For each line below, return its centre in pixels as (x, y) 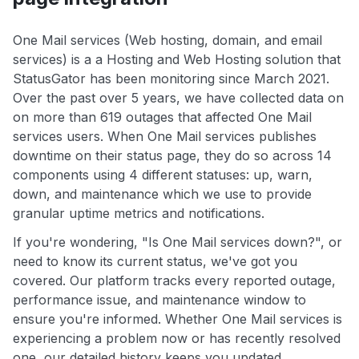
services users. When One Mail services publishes (165, 137)
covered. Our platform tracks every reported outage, (174, 281)
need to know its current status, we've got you (155, 262)
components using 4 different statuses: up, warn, (163, 175)
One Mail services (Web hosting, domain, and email (167, 40)
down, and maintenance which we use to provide (162, 194)
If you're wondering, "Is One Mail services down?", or (177, 242)
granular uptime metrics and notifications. (139, 214)
